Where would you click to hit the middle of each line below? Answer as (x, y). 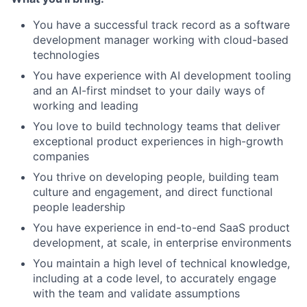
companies (61, 157)
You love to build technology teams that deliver (157, 126)
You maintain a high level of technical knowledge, (161, 263)
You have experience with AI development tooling (162, 76)
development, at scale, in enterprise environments (162, 243)
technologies (66, 55)
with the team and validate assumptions (136, 294)
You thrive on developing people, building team (156, 177)
